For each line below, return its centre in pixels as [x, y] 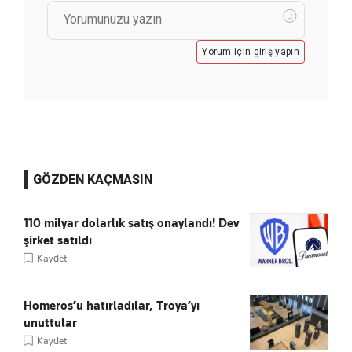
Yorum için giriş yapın [251, 51]
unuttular [50, 323]
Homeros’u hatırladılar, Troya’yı [112, 305]
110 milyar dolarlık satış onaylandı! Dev [131, 223]
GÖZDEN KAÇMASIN [93, 179]
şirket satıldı [58, 240]
